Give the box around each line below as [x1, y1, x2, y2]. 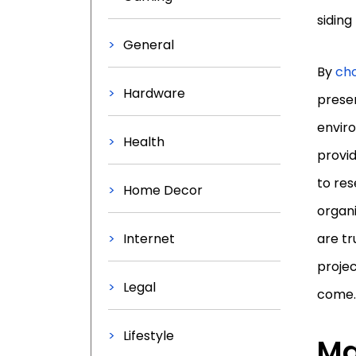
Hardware [123, 84, 185, 103]
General [123, 36, 174, 54]
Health [123, 133, 164, 151]
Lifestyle [123, 327, 174, 345]
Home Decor [123, 181, 203, 199]
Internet [123, 230, 175, 248]
